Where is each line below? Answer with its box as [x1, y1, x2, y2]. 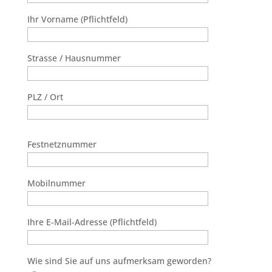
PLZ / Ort [27, 90, 63, 103]
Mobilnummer [27, 177, 86, 189]
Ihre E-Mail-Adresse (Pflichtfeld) [27, 216, 157, 228]
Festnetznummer [27, 138, 97, 150]
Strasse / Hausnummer [27, 52, 121, 64]
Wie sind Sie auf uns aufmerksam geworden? [27, 254, 211, 267]
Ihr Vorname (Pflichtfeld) [27, 13, 127, 25]
